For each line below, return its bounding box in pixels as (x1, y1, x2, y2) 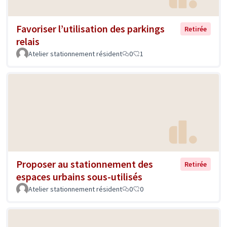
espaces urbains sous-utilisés (16, 170, 142, 183)
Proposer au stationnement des (16, 158, 153, 171)
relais (16, 34, 40, 48)
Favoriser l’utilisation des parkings (16, 22, 165, 35)
